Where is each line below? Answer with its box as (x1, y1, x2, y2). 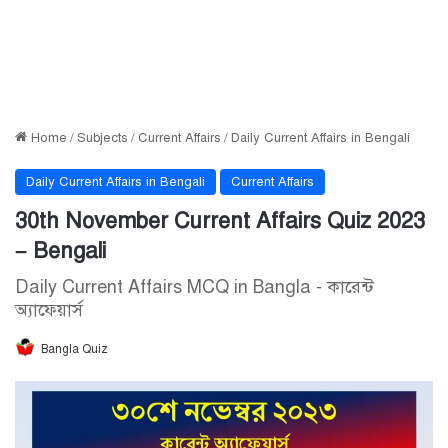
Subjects (77, 130, 128, 146)
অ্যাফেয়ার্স (15, 299, 83, 321)
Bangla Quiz (41, 342, 108, 356)
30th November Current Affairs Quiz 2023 (15, 207, 425, 234)
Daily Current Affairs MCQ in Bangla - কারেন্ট (15, 276, 374, 298)
